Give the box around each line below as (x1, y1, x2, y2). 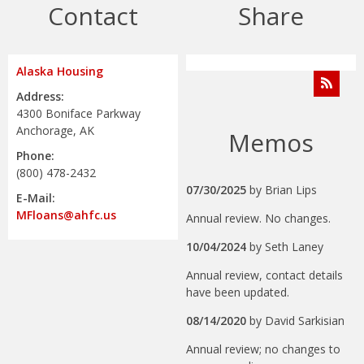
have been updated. (186, 284, 290, 301)
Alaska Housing (16, 63, 103, 79)
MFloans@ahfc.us (16, 206, 116, 223)
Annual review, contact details (186, 267, 344, 284)
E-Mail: (16, 189, 55, 206)
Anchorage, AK (16, 122, 94, 138)
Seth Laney (265, 239, 324, 255)
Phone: (16, 147, 54, 163)
